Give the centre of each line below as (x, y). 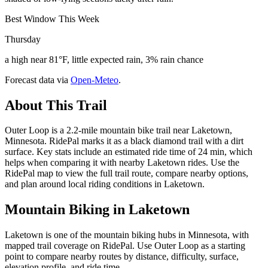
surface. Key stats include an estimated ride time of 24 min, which (129, 152)
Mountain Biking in (67, 210)
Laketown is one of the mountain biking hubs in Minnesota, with (127, 235)
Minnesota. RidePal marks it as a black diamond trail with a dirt (124, 141)
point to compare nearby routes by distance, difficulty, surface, (122, 257)
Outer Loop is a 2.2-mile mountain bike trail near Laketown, (118, 130)
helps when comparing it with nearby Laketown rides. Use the (122, 163)
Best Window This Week (52, 19)
